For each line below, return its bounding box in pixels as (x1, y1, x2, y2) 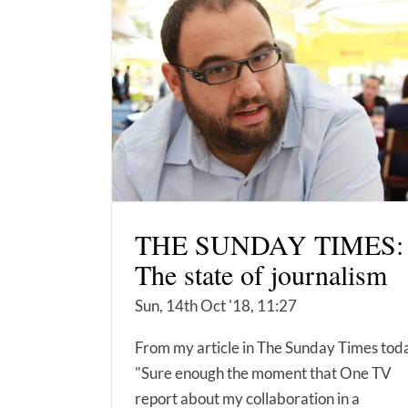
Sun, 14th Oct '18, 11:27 (135, 296, 297, 316)
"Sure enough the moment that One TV (135, 363, 392, 383)
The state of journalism (135, 256, 387, 293)
